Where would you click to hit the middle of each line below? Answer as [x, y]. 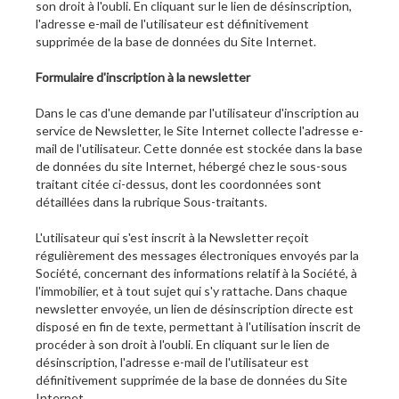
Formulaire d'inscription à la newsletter [143, 77]
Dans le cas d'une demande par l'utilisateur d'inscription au [197, 113]
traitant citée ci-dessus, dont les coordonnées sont [179, 184]
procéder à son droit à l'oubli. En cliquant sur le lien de [183, 345]
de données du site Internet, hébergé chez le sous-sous [191, 167]
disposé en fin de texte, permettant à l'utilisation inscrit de [198, 327]
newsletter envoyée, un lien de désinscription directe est [195, 309]
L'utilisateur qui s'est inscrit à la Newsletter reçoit [172, 238]
